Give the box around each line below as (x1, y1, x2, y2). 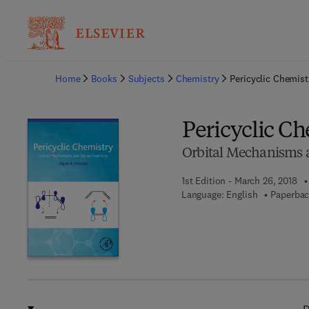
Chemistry (175, 72, 219, 85)
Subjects (128, 72, 165, 85)
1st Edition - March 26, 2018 (181, 175, 297, 187)
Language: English (181, 188, 258, 201)
